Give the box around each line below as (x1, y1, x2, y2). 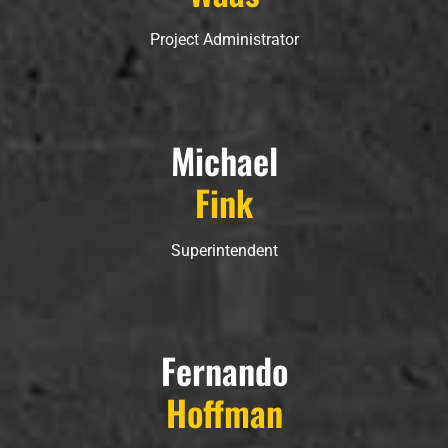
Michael (170, 133, 278, 186)
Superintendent (170, 240, 278, 260)
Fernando (160, 343, 288, 396)
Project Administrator (149, 30, 299, 50)
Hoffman (165, 385, 283, 438)
